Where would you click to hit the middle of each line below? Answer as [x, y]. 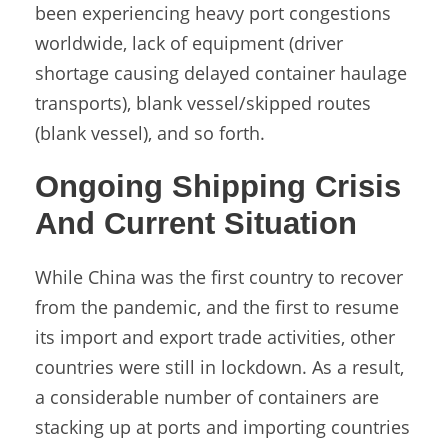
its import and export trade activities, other [215, 337]
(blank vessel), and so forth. [150, 133]
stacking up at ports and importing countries [222, 427]
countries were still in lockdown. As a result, [219, 367]
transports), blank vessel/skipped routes [203, 103]
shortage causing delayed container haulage [221, 73]
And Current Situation [196, 224]
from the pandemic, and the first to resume [217, 307]
